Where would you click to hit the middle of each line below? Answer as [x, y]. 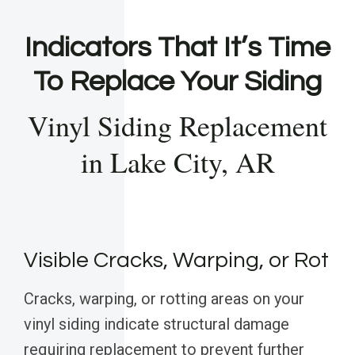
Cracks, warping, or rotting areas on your [164, 299]
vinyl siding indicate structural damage [157, 324]
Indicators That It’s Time [177, 48]
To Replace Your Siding [177, 82]
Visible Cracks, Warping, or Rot [176, 261]
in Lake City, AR [177, 162]
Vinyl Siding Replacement [177, 126]
